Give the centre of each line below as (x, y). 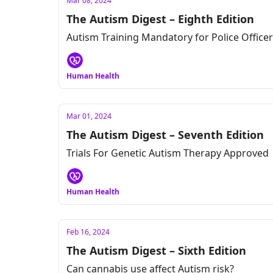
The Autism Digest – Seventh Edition (165, 135)
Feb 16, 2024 (88, 232)
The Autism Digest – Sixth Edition (156, 250)
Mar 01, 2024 (89, 116)
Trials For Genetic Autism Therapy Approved (168, 153)
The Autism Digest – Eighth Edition (160, 19)
